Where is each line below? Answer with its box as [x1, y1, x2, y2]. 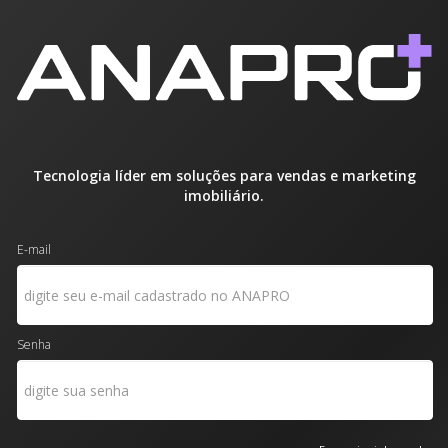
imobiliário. [184, 186, 264, 206]
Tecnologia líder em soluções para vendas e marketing [32, 166, 416, 186]
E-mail [16, 241, 51, 259]
